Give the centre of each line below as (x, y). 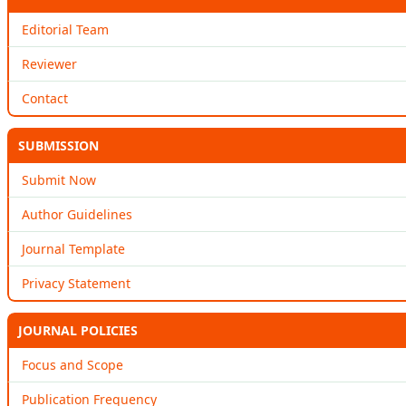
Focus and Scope (72, 364)
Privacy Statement (76, 283)
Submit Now (59, 179)
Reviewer (49, 63)
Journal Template (73, 248)
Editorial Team (65, 29)
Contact (45, 98)
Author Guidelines (77, 214)
